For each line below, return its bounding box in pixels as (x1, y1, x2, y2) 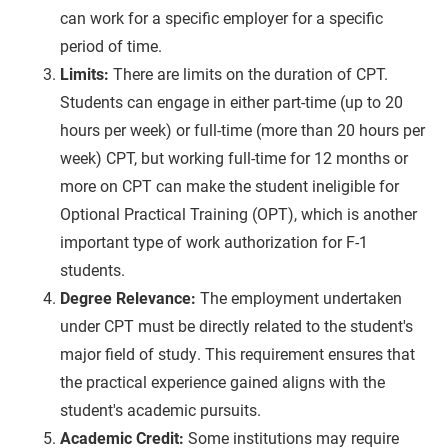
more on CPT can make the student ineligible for (60, 175, 399, 197)
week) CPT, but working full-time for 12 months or (60, 147, 408, 169)
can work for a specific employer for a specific (60, 7, 383, 29)
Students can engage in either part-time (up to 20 (60, 91, 403, 113)
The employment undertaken (200, 287, 402, 309)
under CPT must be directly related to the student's (60, 315, 413, 337)
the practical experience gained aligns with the (60, 371, 385, 393)
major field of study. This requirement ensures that (60, 343, 415, 365)
